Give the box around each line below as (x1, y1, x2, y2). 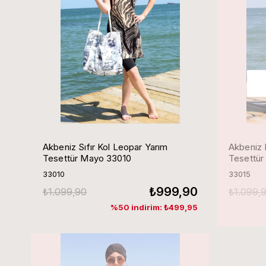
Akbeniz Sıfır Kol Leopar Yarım (43, 141, 168, 153)
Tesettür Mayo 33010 (43, 153, 131, 164)
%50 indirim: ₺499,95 (110, 202, 198, 212)
